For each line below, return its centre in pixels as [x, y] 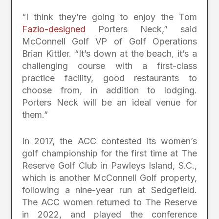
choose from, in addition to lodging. [109, 90]
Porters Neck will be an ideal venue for [109, 103]
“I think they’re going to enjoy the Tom [109, 17]
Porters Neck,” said [141, 29]
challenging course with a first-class [109, 66]
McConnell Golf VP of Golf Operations [109, 42]
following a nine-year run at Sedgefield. [109, 190]
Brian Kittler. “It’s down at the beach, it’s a [109, 54]
